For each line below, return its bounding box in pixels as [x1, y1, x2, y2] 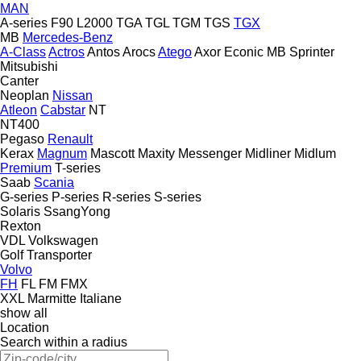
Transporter [27, 247, 92, 262]
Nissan [52, 88, 93, 102]
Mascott [90, 146, 135, 160]
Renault [48, 131, 93, 146]
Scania [34, 175, 74, 189]
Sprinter [289, 44, 334, 59]
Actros [48, 44, 85, 59]
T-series [55, 160, 101, 175]
